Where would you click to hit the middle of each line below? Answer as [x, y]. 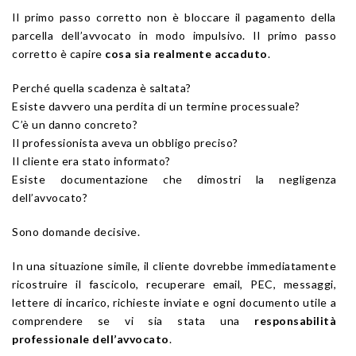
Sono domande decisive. [76, 231]
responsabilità [295, 320]
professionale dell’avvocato [91, 339]
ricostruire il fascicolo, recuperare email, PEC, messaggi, [174, 284]
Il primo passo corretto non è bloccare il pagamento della [174, 17]
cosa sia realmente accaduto [186, 53]
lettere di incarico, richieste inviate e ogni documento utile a [174, 302]
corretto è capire [58, 53]
